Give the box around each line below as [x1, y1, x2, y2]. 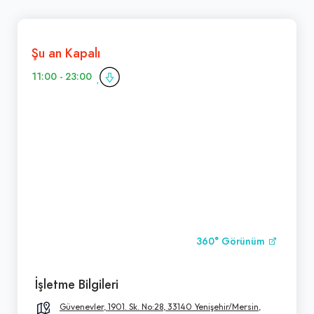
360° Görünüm [196, 234, 268, 248]
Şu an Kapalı [32, 43, 100, 62]
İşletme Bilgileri [35, 275, 118, 293]
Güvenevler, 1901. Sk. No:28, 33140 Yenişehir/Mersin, [60, 301, 261, 312]
